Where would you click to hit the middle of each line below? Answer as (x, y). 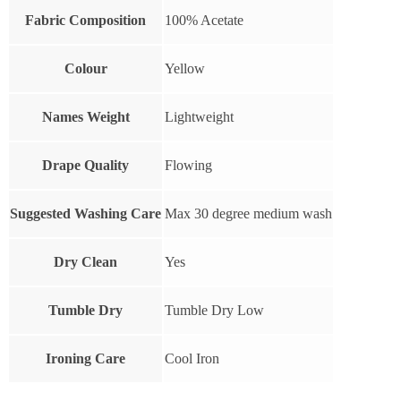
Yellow (185, 68)
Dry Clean (85, 261)
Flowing (188, 165)
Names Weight (85, 116)
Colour (85, 68)
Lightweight (199, 116)
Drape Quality (85, 165)
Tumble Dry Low (214, 310)
